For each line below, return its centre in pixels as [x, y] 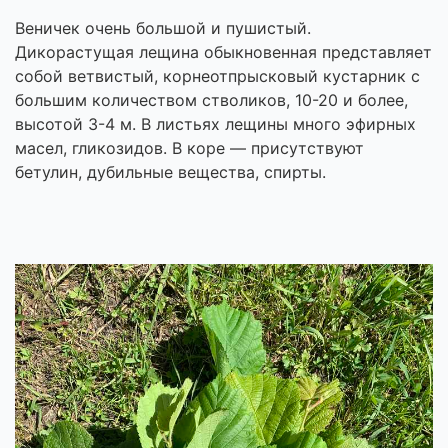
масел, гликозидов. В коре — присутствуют [189, 148]
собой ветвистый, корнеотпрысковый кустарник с [217, 76]
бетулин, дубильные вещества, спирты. [170, 172]
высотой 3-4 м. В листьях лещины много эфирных [215, 124]
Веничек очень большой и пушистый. [163, 28]
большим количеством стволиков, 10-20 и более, [211, 100]
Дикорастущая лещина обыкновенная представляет [223, 52]
